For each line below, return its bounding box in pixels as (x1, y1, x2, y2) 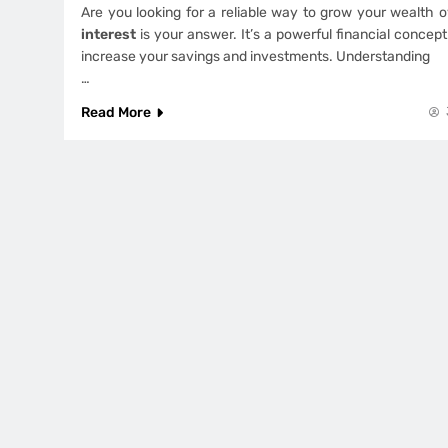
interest (81, 25, 136, 43)
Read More (81, 103, 151, 121)
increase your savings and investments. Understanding (81, 47, 430, 65)
